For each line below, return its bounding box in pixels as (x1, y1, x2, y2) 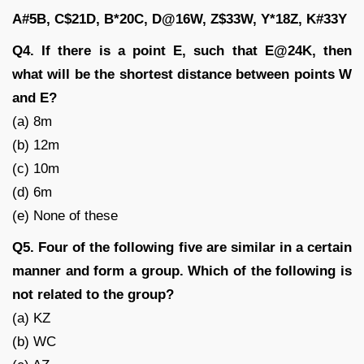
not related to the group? (12, 286, 174, 302)
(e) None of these (12, 207, 118, 223)
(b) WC (12, 333, 56, 349)
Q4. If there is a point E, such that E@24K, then (12, 42, 352, 58)
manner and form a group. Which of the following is (12, 262, 352, 279)
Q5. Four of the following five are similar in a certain (12, 239, 352, 255)
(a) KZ (12, 310, 50, 326)
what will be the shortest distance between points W (12, 66, 352, 82)
